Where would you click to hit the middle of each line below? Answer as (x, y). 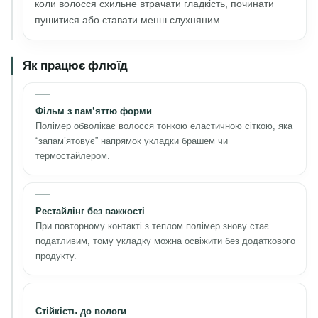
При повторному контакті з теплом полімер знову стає (152, 226)
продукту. (56, 256)
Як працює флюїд (76, 65)
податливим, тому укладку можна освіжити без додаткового (165, 241)
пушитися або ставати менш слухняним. (129, 20)
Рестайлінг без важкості (90, 211)
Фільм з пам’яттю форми (94, 111)
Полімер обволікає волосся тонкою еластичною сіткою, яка (164, 126)
